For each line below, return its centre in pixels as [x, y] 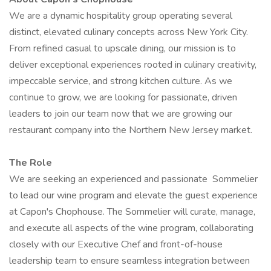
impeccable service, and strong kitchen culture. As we [121, 81]
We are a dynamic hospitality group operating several [121, 16]
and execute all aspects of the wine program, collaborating [131, 228]
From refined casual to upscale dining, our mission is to [122, 48]
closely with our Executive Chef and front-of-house [116, 244]
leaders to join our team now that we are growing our [121, 114]
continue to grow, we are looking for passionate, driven [123, 97]
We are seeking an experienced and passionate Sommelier [133, 179]
